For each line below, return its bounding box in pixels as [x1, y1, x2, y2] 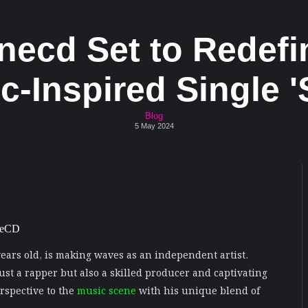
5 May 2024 [134, 122, 174, 130]
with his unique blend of [136, 280, 260, 299]
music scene [77, 280, 136, 299]
